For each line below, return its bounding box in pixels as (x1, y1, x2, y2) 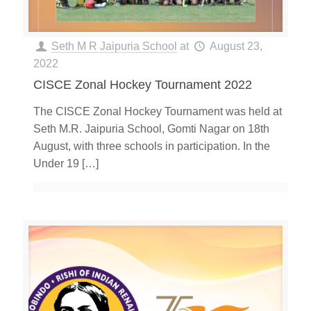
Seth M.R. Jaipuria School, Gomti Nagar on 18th (33, 123, 269, 135)
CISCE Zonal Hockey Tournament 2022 (33, 78, 252, 92)
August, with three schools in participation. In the (33, 140, 270, 153)
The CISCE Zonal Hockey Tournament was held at (33, 106, 282, 118)
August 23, (209, 40, 262, 53)
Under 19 (33, 158, 79, 170)
